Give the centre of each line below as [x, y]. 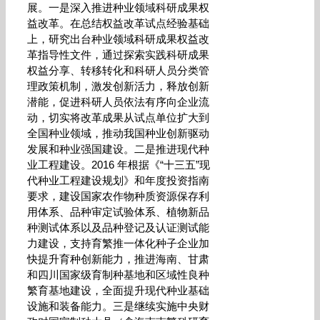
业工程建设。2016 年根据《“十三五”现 [119, 165]
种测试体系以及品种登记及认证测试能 [118, 227]
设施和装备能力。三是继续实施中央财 [118, 306]
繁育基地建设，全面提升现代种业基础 [118, 290]
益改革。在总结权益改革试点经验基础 [118, 23]
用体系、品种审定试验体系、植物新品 [118, 212]
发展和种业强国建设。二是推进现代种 [118, 149]
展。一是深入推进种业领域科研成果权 [118, 7]
